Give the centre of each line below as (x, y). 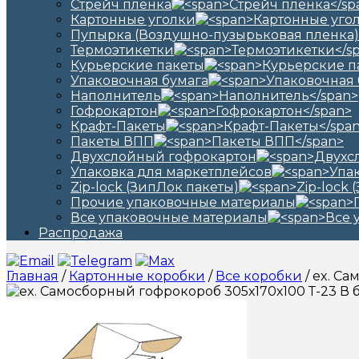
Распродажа (81, 233)
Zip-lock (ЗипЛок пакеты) (155, 187)
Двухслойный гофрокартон (163, 157)
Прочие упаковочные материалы (183, 202)
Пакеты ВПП (112, 141)
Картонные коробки (137, 276)
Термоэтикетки (122, 50)
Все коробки (259, 276)
